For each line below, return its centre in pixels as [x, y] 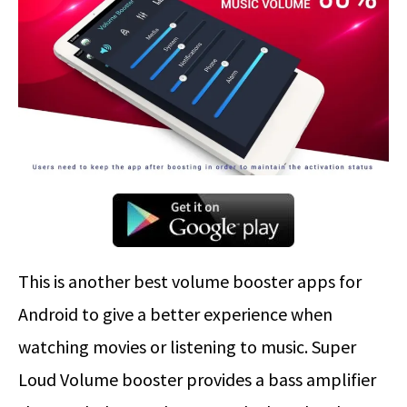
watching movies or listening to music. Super [187, 347]
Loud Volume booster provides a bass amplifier [197, 380]
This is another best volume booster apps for [190, 282]
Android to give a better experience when [175, 314]
